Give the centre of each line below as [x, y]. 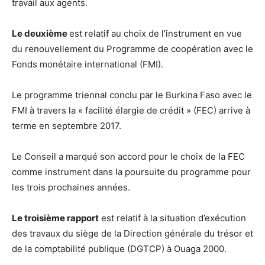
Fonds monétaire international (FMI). [88, 64]
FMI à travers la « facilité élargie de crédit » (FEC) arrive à [131, 111]
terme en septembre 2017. [67, 126]
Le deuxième [41, 34]
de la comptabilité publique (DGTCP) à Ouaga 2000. [119, 249]
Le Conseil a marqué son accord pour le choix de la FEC [128, 157]
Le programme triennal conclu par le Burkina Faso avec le [132, 95]
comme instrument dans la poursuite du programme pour [131, 172]
